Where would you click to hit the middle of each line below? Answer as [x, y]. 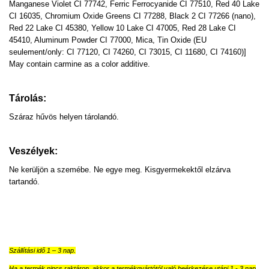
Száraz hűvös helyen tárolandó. [64, 116]
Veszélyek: [33, 151]
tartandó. [24, 181]
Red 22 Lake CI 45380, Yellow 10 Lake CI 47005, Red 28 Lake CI [122, 28]
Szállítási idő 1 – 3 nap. [42, 250]
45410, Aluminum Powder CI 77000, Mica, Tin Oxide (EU [108, 40]
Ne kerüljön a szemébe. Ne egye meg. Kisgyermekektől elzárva [120, 169]
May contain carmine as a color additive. [80, 64]
